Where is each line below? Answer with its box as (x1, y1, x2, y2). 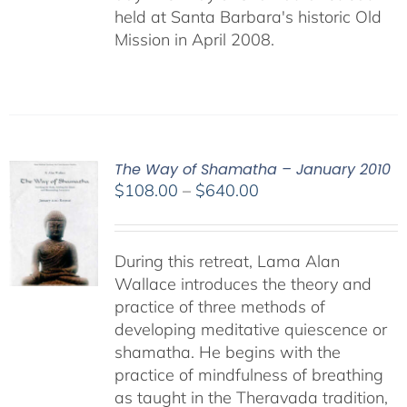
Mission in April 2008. (114, 29, 274, 51)
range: (257, 202, 305, 223)
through (257, 247, 315, 269)
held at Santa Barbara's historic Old (114, 6, 382, 28)
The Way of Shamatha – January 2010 (114, 159, 391, 181)
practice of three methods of (114, 296, 325, 318)
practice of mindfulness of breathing (114, 364, 383, 386)
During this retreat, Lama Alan (114, 251, 340, 273)
